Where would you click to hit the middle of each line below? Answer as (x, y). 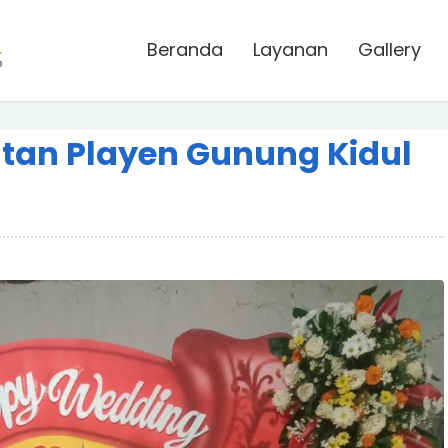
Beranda (185, 49)
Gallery (389, 49)
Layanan (290, 49)
